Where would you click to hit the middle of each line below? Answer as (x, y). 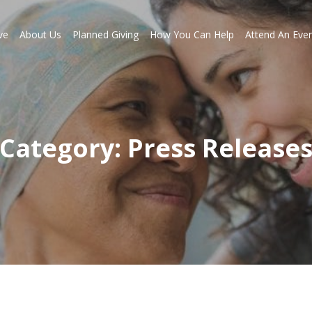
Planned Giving (105, 34)
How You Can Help (192, 34)
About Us (40, 34)
